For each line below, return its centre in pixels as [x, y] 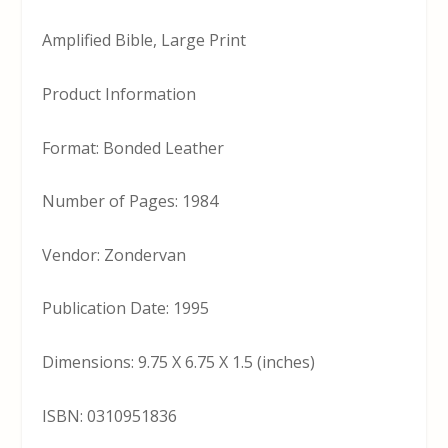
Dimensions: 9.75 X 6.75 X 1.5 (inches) [179, 361]
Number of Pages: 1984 [130, 201]
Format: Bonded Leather [133, 147]
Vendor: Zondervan [114, 254]
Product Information [119, 94]
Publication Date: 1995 [126, 308]
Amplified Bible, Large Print [144, 40]
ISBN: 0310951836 [110, 415]
